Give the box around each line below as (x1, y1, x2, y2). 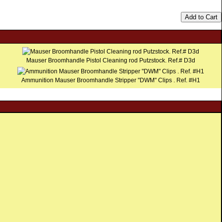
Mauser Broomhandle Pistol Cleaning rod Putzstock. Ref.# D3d (26, 57, 195, 64)
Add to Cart (185, 13, 218, 21)
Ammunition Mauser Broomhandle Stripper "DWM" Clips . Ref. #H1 (21, 77, 200, 84)
